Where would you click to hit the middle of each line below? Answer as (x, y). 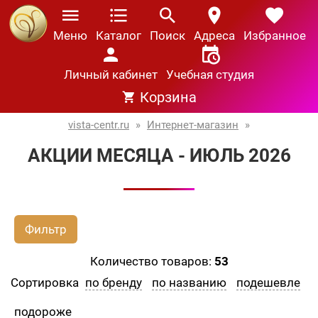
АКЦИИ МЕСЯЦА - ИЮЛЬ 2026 (159, 155)
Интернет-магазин (193, 125)
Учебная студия (210, 75)
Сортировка (46, 283)
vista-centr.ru (99, 125)
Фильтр (46, 229)
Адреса (214, 35)
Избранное (275, 35)
